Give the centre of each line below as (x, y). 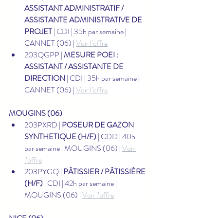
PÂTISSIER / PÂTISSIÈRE (105, 171)
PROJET (38, 31)
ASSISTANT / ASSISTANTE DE (75, 66)
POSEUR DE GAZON (99, 125)
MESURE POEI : (92, 54)
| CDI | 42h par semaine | (81, 183)
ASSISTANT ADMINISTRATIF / (75, 8)
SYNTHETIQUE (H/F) (60, 136)
